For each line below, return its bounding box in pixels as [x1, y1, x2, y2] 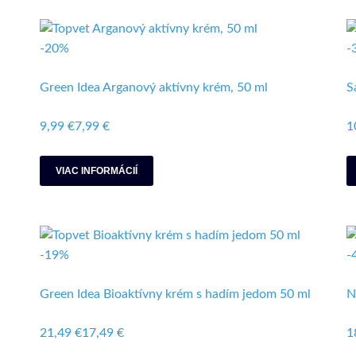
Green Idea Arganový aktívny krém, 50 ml [40, 81, 268, 94]
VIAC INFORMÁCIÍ [56, 165, 137, 176]
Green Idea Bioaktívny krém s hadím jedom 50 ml [40, 288, 311, 300]
